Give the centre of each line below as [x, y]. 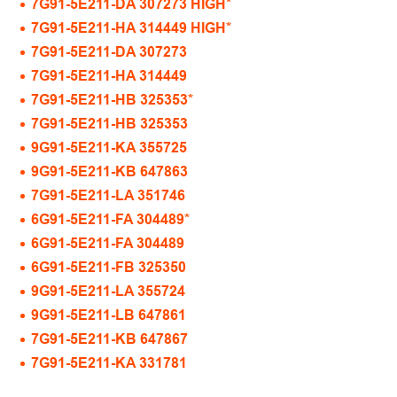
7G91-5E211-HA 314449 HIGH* [131, 28]
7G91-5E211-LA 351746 [108, 195]
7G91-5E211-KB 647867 [109, 339]
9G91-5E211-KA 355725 [109, 148]
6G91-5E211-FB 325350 [109, 267]
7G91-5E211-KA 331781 [109, 363]
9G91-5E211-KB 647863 [109, 171]
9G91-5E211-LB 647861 [109, 315]
